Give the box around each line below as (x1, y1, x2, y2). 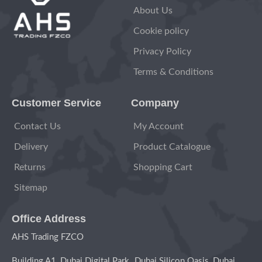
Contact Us (14, 121, 61, 131)
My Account (133, 121, 184, 131)
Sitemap (14, 182, 47, 192)
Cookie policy (133, 26, 189, 36)
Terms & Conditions (133, 67, 213, 77)
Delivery (14, 142, 48, 151)
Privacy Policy (133, 46, 191, 56)
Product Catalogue (133, 142, 211, 151)
